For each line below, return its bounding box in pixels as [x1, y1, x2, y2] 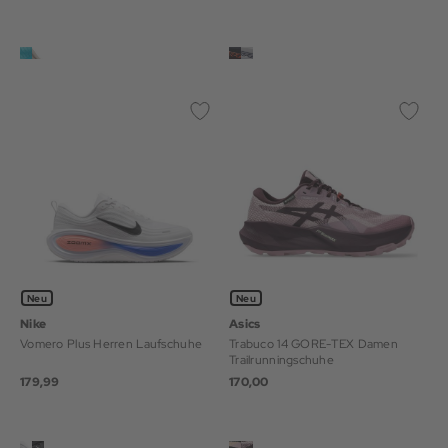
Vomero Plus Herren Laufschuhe [20, 335, 203, 352]
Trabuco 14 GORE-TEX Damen [229, 335, 398, 352]
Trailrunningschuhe [229, 351, 335, 368]
